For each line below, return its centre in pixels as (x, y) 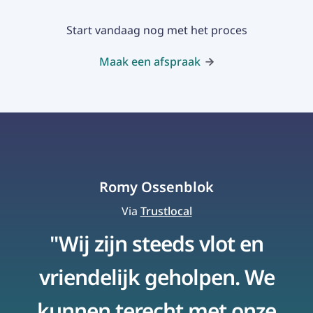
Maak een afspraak (150, 61)
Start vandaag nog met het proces (156, 30)
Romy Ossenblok (156, 187)
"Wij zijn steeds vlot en (156, 243)
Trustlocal (166, 211)
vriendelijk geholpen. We (156, 277)
